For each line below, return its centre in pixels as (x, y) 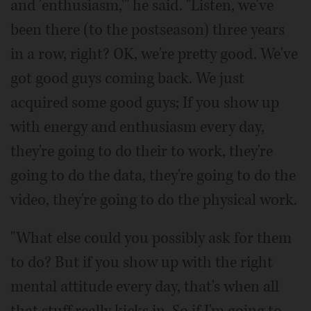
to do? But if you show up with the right (142, 262)
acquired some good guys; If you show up (145, 103)
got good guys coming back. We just (127, 78)
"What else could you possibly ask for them (151, 238)
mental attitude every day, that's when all (145, 287)
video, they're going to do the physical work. (154, 200)
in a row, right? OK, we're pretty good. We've (154, 54)
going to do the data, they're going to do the (153, 176)
